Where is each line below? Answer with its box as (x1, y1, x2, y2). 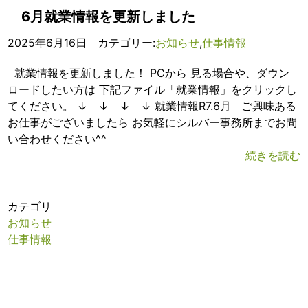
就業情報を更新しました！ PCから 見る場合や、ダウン (8, 65, 290, 80)
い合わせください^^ (8, 131, 107, 146)
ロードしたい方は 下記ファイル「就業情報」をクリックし (8, 82, 298, 96)
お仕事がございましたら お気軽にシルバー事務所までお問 (8, 115, 298, 129)
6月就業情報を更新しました (21, 8, 196, 25)
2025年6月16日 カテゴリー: (8, 35, 156, 49)
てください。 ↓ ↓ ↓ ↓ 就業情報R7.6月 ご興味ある (8, 98, 297, 113)
